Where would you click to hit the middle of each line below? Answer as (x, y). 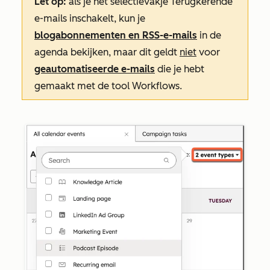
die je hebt (180, 69)
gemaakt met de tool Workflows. (108, 86)
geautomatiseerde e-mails (95, 69)
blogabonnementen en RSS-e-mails (116, 35)
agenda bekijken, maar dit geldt (107, 52)
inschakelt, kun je (106, 18)
